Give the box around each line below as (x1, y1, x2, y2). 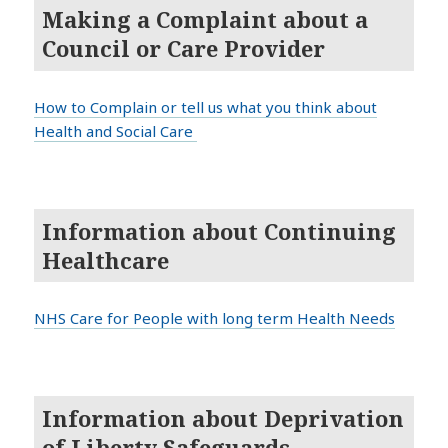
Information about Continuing (42, 215, 397, 246)
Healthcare (42, 244, 170, 275)
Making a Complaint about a (42, 4, 369, 35)
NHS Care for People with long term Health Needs (34, 308, 396, 329)
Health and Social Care (34, 121, 198, 142)
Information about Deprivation (42, 402, 405, 433)
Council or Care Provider (42, 33, 326, 64)
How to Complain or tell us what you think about (34, 97, 378, 118)
